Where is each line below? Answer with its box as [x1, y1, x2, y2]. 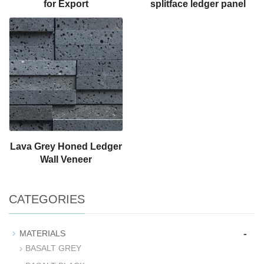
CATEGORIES [9, 192, 85, 206]
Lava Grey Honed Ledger [10, 141, 122, 151]
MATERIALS [19, 228, 65, 238]
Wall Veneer [40, 154, 92, 164]
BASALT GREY [25, 243, 81, 253]
